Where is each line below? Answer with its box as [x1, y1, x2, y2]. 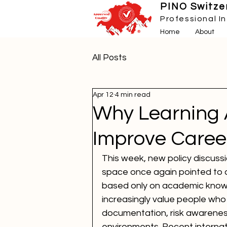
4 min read [115, 91, 150, 98]
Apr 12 [93, 91, 113, 98]
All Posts [92, 53, 127, 62]
